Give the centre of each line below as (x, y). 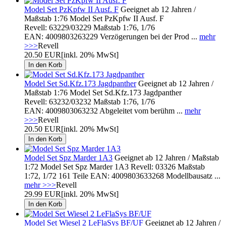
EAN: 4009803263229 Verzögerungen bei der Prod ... (112, 36)
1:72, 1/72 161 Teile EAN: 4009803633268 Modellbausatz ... (122, 176)
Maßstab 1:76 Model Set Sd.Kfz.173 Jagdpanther (103, 92)
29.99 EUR (43, 194)
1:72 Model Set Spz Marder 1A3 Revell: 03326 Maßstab (115, 166)
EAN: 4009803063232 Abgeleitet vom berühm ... (104, 110)
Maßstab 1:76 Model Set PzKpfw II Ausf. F (94, 18)
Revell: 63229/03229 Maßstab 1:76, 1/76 (90, 27)
